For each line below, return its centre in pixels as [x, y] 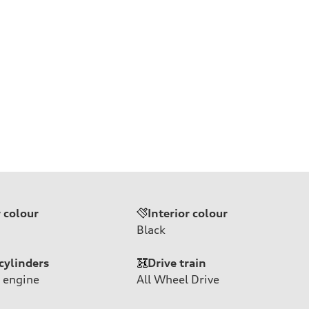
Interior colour [188, 213]
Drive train [177, 262]
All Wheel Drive [178, 279]
